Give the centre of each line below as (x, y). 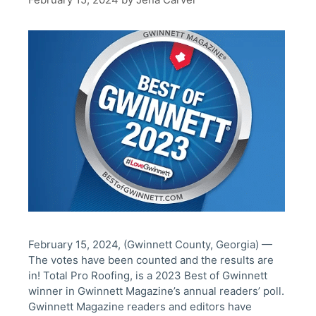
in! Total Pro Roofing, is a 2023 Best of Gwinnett (148, 275)
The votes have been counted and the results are (151, 260)
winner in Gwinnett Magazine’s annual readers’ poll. (156, 291)
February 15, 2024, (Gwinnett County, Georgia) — (150, 244)
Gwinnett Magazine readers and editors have (140, 306)
